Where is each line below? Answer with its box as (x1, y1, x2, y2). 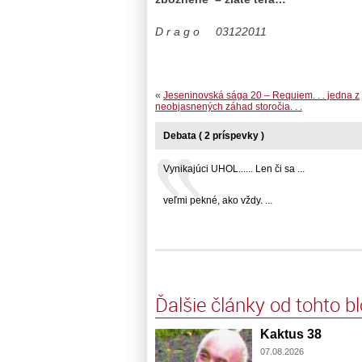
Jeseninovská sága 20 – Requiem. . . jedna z (163, 89, 360, 101)
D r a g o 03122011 (155, 24, 267, 38)
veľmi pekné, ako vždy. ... (163, 194, 272, 206)
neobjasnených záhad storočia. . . (155, 100, 302, 112)
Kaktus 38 (260, 326, 322, 341)
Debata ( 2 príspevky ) (163, 129, 264, 141)
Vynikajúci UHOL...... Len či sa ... (163, 162, 305, 175)
